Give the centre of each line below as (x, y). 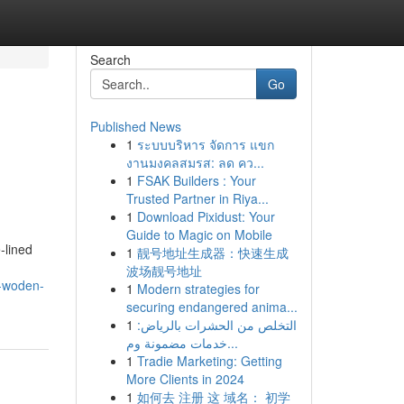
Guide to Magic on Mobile (199, 234)
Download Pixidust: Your (206, 216)
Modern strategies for (198, 289)
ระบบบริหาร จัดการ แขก (205, 144)
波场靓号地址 (164, 271)
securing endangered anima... (211, 307)
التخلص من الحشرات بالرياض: (216, 325)
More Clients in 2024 (185, 379)
